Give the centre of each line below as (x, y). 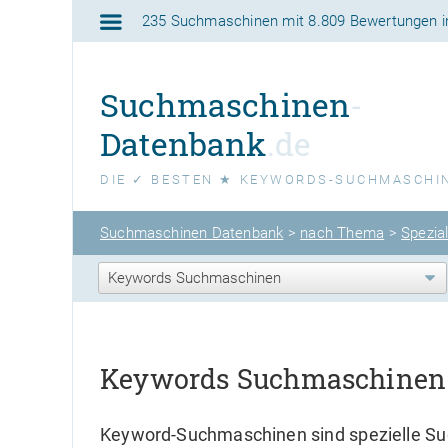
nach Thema (342, 232)
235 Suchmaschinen (210, 20)
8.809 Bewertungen (370, 20)
